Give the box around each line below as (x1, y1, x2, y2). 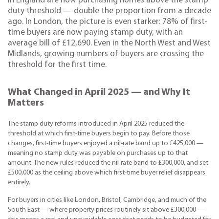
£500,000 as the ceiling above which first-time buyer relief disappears (8, 169, 205, 176)
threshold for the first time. (8, 61, 107, 69)
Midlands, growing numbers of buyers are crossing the (8, 50, 204, 59)
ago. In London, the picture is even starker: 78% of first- (8, 18, 208, 26)
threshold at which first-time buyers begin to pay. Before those (8, 130, 190, 137)
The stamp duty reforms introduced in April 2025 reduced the (8, 120, 184, 128)
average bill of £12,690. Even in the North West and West (8, 39, 211, 48)
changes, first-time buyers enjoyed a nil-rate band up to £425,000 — (8, 139, 203, 147)
